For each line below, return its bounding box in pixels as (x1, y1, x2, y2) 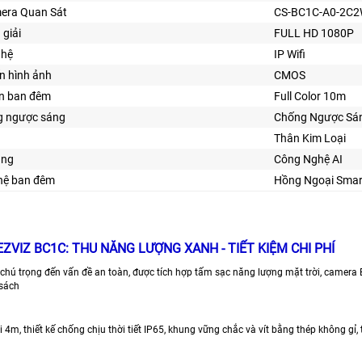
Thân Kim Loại (274, 131, 346, 145)
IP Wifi (274, 47, 305, 61)
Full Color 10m (274, 89, 346, 103)
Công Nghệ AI (274, 152, 343, 166)
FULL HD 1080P (274, 26, 354, 40)
